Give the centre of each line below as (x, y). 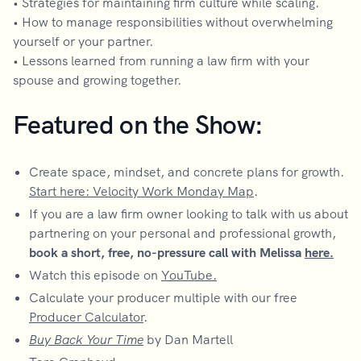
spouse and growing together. (97, 80)
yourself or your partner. (83, 41)
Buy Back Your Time (86, 339)
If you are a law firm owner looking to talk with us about (189, 214)
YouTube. (189, 275)
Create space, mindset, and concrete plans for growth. (187, 172)
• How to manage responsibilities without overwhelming (173, 22)
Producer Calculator (86, 317)
